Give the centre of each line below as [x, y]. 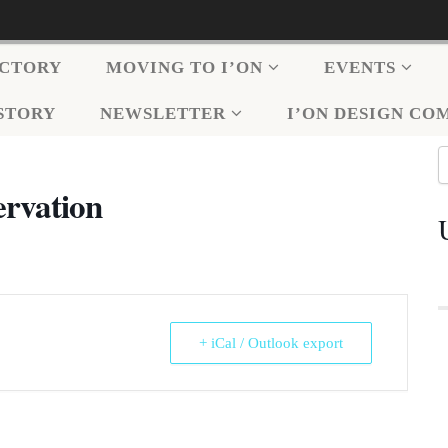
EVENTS [360, 68]
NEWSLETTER [162, 114]
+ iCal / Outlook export [271, 343]
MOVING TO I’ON [184, 68]
